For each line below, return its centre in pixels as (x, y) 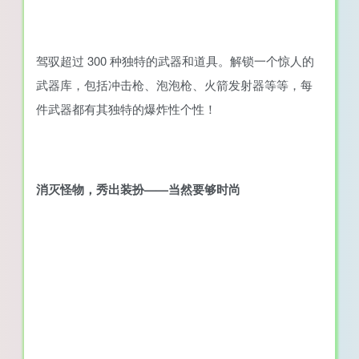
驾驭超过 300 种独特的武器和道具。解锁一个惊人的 (175, 61)
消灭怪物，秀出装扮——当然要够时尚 (138, 189)
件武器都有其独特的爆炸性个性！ (126, 109)
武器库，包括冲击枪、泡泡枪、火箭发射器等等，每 (174, 85)
